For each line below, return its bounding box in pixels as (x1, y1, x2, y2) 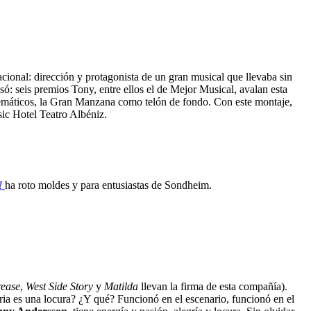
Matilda (104, 280, 138, 293)
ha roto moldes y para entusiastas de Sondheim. (5, 178, 212, 191)
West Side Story (26, 280, 93, 293)
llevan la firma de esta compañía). (138, 280, 287, 293)
